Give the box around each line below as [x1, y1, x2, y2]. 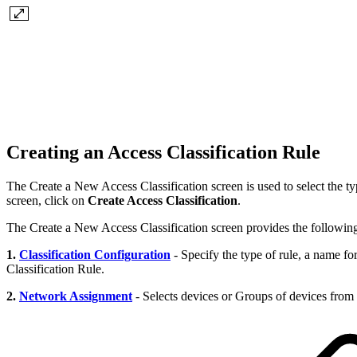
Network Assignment [19, 289, 132, 304]
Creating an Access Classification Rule [6, 142, 320, 163]
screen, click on [6, 194, 88, 208]
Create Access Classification [88, 194, 237, 208]
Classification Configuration [19, 248, 171, 262]
